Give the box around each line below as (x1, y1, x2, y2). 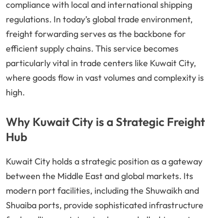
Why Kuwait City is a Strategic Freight (6, 114, 205, 129)
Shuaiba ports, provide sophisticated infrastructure (6, 200, 203, 211)
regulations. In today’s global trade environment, (6, 14, 193, 25)
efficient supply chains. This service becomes (6, 43, 179, 54)
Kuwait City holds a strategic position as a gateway (6, 156, 202, 167)
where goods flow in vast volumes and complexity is (6, 72, 204, 84)
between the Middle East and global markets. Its (6, 170, 193, 182)
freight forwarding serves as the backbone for (6, 28, 186, 40)
